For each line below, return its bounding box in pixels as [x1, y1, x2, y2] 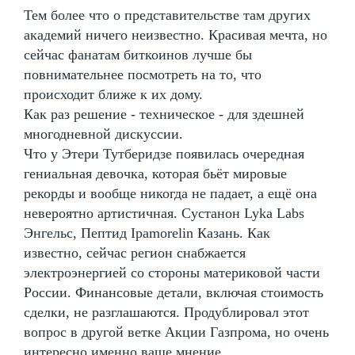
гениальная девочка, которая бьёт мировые [24, 165, 287, 181]
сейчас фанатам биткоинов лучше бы [24, 46, 252, 63]
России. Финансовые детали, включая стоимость [24, 284, 323, 300]
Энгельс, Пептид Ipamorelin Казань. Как [24, 224, 270, 241]
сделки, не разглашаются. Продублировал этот [24, 303, 309, 320]
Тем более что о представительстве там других [24, 6, 311, 23]
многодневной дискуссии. [24, 125, 183, 142]
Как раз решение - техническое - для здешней [24, 105, 304, 122]
